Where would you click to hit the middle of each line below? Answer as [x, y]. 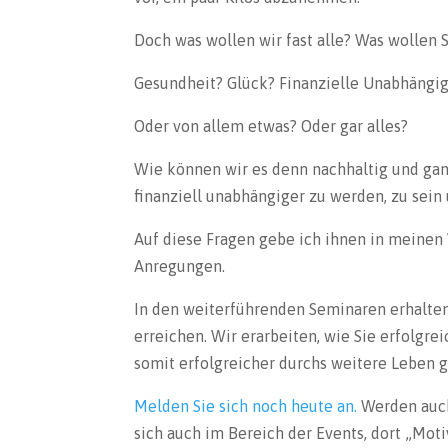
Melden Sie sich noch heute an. [246, 405]
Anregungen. [180, 265]
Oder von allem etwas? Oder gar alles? [271, 125]
